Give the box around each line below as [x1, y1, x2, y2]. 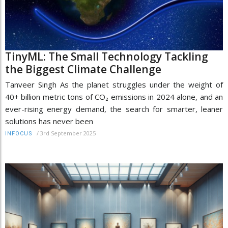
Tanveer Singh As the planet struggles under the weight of [5, 79, 223, 90]
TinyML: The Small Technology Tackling [5, 49, 208, 64]
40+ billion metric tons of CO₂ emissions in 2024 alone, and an [5, 92, 223, 102]
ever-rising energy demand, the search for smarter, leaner [5, 104, 223, 115]
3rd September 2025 [40, 129, 96, 137]
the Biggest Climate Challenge [5, 62, 161, 77]
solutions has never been [5, 116, 93, 127]
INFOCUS [5, 130, 33, 137]
